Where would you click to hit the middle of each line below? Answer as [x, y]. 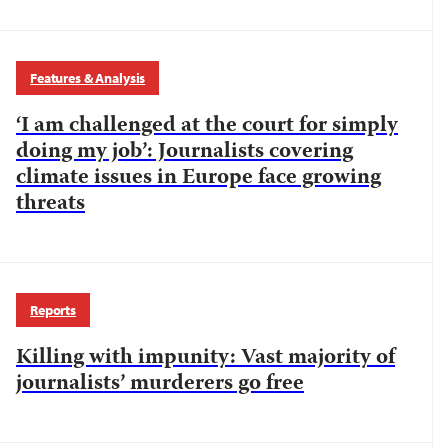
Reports [53, 310]
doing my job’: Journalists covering [184, 152]
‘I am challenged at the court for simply [207, 126]
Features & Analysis [88, 78]
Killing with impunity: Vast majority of [205, 358]
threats [50, 204]
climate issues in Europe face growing [198, 178]
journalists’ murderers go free [160, 384]
